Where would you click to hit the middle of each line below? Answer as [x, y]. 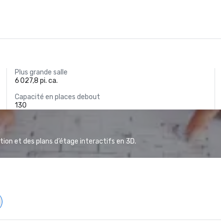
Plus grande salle [41, 72]
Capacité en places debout [58, 97]
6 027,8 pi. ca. [37, 81]
